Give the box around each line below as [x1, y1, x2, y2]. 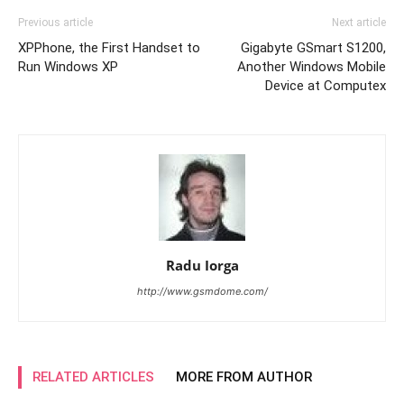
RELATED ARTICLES [32, 369, 154, 385]
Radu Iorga [165, 256, 239, 274]
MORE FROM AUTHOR [176, 369, 312, 385]
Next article [332, 16, 386, 29]
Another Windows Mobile [237, 59, 386, 75]
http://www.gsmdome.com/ [136, 285, 268, 298]
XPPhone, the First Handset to [18, 40, 200, 56]
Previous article [18, 16, 93, 29]
